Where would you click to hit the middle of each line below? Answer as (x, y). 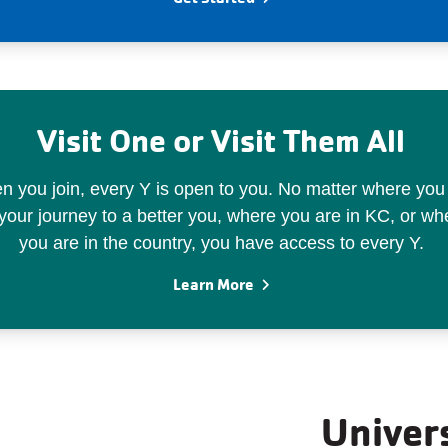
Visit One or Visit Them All (221, 140)
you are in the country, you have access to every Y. (221, 242)
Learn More (213, 284)
